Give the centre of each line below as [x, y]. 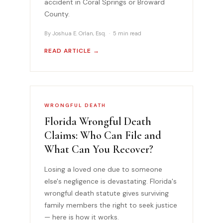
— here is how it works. [82, 217]
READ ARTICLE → [72, 51]
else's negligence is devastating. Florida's [111, 181]
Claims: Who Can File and [103, 135]
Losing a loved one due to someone [103, 169]
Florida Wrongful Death [98, 121]
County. [57, 14]
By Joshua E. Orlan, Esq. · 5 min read [93, 33]
